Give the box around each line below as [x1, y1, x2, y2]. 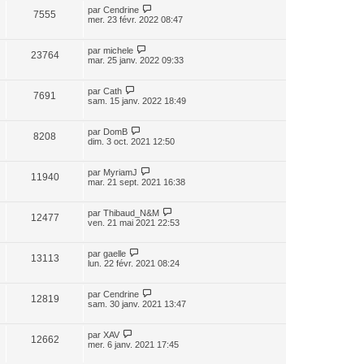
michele [103, 45, 133, 55]
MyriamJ [103, 167, 137, 177]
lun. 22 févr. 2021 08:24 [88, 258, 180, 268]
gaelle [103, 248, 126, 258]
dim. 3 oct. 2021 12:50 [88, 136, 175, 146]
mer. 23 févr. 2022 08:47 [88, 14, 183, 24]
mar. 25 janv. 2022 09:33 [88, 54, 184, 65]
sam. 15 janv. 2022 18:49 [88, 95, 186, 106]
